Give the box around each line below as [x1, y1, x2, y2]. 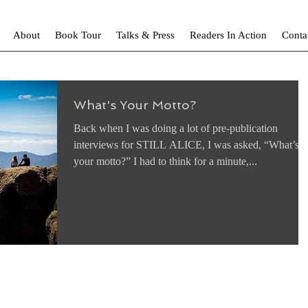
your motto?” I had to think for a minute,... [74, 155, 257, 167]
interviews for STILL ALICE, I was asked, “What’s [74, 139, 299, 151]
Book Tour [55, 30, 101, 41]
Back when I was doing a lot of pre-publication [74, 122, 278, 134]
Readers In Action [190, 30, 267, 41]
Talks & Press [116, 30, 175, 41]
